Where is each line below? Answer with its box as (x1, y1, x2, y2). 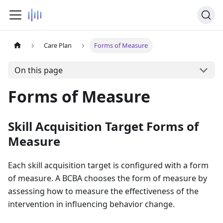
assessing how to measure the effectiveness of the (8, 186, 199, 197)
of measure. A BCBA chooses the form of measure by (8, 173, 207, 184)
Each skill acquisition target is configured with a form (8, 160, 209, 171)
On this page (14, 64, 63, 76)
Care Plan (44, 41, 72, 50)
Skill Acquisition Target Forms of (8, 118, 199, 134)
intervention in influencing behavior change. (8, 199, 175, 210)
